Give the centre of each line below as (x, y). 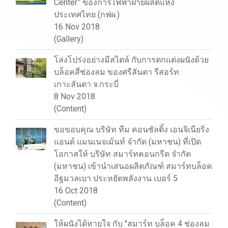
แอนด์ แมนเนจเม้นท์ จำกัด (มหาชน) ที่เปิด (127, 142)
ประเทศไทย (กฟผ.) (87, 15)
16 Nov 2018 (77, 27)
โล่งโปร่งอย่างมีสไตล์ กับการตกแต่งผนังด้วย (131, 60)
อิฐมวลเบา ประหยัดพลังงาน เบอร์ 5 (116, 178)
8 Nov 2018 (75, 96)
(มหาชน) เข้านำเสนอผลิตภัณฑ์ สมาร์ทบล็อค (133, 166)
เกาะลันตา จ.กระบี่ (86, 84)
